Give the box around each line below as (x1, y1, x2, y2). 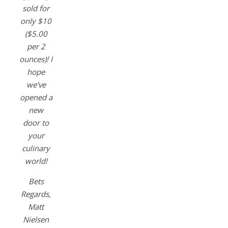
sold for (22, 3, 49, 14)
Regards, (21, 189, 51, 199)
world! (24, 156, 47, 166)
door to (23, 118, 49, 128)
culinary (22, 143, 50, 154)
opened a (19, 92, 52, 103)
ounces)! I (19, 54, 52, 65)
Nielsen (23, 214, 49, 225)
